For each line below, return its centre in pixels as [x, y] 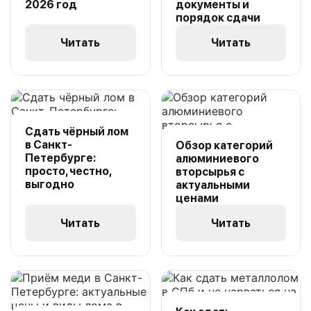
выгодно [50, 184]
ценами [197, 198]
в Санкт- [49, 145]
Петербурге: [60, 158]
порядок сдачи [218, 18]
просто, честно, [68, 171]
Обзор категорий [224, 145]
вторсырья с [210, 172]
